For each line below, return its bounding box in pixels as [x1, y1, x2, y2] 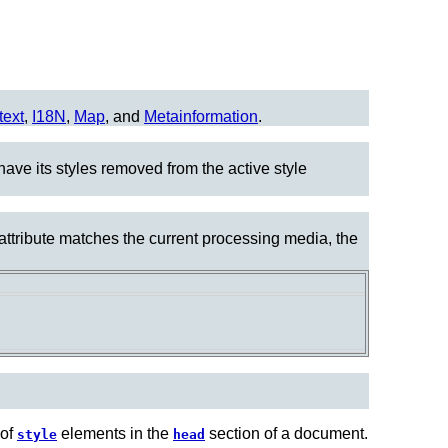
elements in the [57, 424, 173, 442]
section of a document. [205, 424, 368, 442]
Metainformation [144, 107, 258, 125]
